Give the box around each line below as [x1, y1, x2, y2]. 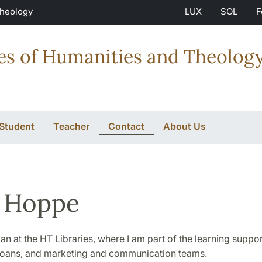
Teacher [53, 120, 89, 132]
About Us [163, 120, 206, 132]
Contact [108, 120, 144, 132]
